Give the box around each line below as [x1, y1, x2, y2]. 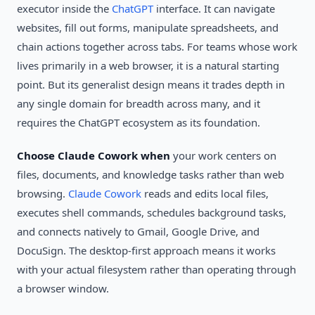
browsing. [17, 186, 68, 200]
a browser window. [17, 281, 109, 295]
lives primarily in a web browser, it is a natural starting [17, 58, 279, 72]
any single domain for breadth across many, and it [17, 96, 260, 110]
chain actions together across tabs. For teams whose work [17, 39, 297, 53]
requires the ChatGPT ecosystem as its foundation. [17, 115, 260, 129]
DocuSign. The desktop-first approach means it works [17, 243, 276, 257]
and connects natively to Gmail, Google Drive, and [17, 224, 259, 238]
